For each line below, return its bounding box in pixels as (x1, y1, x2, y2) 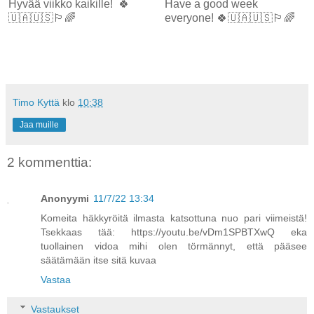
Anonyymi (41, 193, 89, 205)
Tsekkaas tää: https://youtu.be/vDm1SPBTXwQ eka (41, 226, 307, 238)
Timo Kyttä (13, 96, 60, 108)
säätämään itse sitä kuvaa (41, 254, 156, 266)
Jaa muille (20, 119, 59, 130)
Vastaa (41, 274, 71, 286)
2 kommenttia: (7, 154, 92, 170)
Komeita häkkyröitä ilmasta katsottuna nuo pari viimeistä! (41, 212, 307, 224)
